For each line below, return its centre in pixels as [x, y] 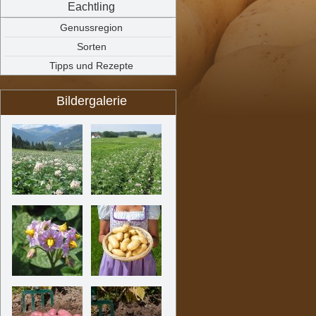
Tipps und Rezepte [92, 66]
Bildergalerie [92, 101]
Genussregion [92, 28]
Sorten [92, 47]
